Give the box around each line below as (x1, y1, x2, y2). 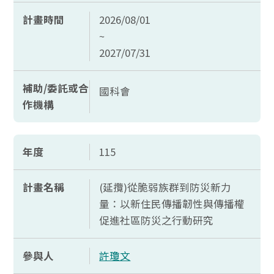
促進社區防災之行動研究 (99, 213, 214, 228)
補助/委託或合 (23, 81, 89, 95)
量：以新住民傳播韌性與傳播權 (99, 196, 245, 211)
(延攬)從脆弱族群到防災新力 (99, 180, 232, 194)
